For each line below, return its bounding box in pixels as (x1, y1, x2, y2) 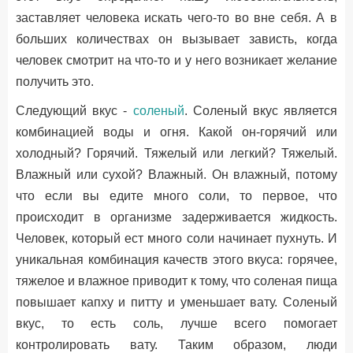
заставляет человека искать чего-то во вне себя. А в (16, 11, 337, 24)
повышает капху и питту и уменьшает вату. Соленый (16, 295, 337, 309)
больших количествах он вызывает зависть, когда (16, 32, 337, 46)
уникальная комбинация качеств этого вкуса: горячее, (16, 253, 337, 266)
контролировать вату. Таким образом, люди (16, 338, 337, 351)
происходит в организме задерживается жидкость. (16, 210, 337, 224)
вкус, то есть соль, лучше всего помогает (16, 317, 337, 330)
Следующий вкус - (16, 104, 133, 117)
